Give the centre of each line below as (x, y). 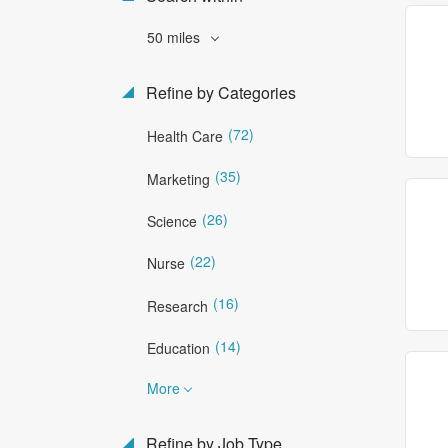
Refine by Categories (219, 92)
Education (178, 347)
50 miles (175, 37)
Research (177, 305)
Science (172, 220)
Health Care (185, 136)
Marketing (178, 178)
